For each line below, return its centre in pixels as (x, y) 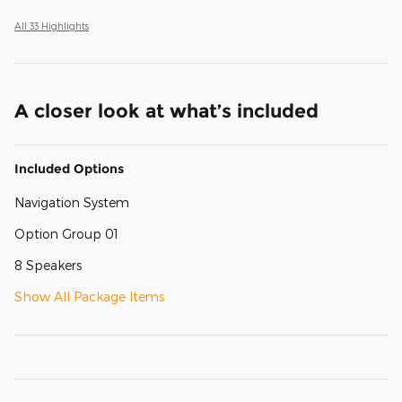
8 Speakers (48, 265)
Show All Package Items (89, 296)
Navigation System (72, 202)
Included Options (69, 168)
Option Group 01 (66, 233)
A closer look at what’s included (166, 110)
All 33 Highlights (52, 25)
